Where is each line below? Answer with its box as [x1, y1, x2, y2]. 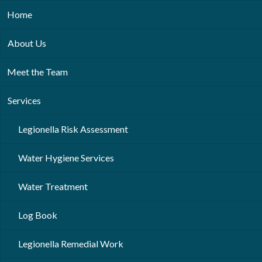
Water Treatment [18, 181, 88, 192]
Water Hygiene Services [18, 152, 114, 163]
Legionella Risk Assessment [18, 123, 128, 135]
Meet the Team [7, 66, 68, 77]
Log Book [18, 209, 57, 220]
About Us [8, 37, 46, 49]
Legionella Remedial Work [18, 238, 123, 249]
